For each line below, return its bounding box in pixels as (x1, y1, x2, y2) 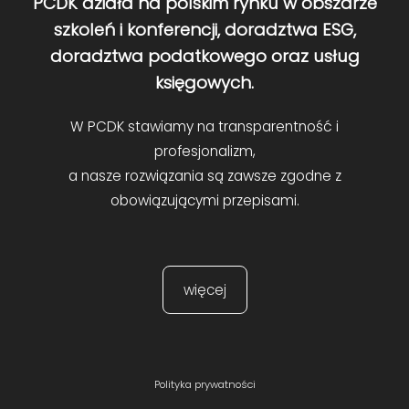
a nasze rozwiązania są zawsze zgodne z (68, 166, 341, 186)
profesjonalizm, (153, 142, 256, 162)
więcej (183, 279, 226, 299)
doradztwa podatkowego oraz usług (49, 45, 360, 68)
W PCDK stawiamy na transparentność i (70, 117, 339, 137)
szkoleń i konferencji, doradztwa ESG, (53, 18, 356, 42)
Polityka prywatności (153, 377, 256, 393)
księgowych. (155, 71, 254, 95)
